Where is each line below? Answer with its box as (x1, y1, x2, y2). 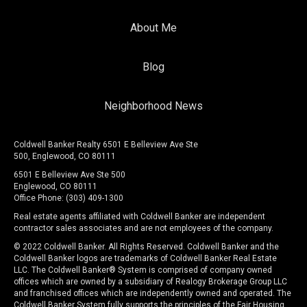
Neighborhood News (104, 99, 203, 113)
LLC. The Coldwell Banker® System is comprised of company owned (14, 265, 272, 275)
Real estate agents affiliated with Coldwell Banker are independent (14, 212, 265, 222)
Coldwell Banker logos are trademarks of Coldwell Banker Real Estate (14, 254, 277, 264)
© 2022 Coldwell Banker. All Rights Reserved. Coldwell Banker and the (14, 242, 279, 252)
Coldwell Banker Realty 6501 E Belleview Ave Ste (14, 140, 198, 150)
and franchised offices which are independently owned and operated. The (14, 288, 291, 299)
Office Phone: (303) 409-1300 (14, 193, 123, 204)
